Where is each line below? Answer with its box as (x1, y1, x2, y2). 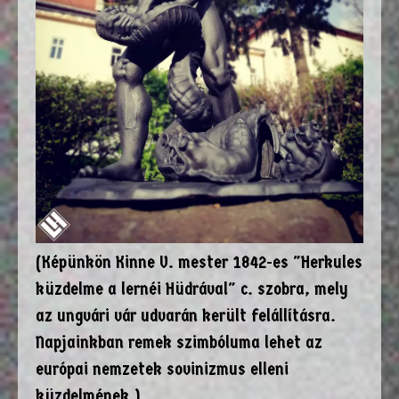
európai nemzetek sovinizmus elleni (36, 359, 289, 380)
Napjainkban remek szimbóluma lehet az (36, 332, 322, 354)
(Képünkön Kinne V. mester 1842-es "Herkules (36, 252, 362, 273)
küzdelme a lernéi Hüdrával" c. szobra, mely (36, 279, 348, 300)
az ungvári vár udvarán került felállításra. (36, 305, 336, 327)
